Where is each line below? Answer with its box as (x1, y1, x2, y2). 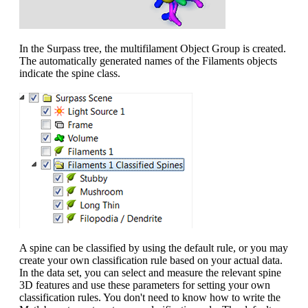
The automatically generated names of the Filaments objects (19, 54, 277, 67)
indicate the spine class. (19, 67, 120, 79)
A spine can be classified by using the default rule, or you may (19, 241, 288, 254)
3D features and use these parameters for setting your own (19, 278, 270, 291)
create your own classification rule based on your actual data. (19, 254, 283, 266)
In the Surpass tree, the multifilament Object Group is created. (19, 42, 286, 54)
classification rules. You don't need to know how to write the (19, 291, 280, 303)
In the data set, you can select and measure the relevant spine (19, 266, 281, 278)
